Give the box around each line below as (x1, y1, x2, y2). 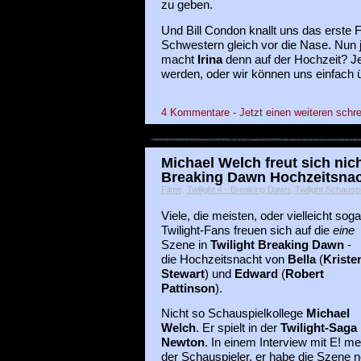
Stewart (160, 268, 205, 281)
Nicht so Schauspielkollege (160, 307, 306, 321)
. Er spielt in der (195, 322, 280, 335)
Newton (160, 336, 205, 350)
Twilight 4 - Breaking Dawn (186, 185, 290, 195)
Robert (284, 268, 324, 281)
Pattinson (160, 282, 215, 296)
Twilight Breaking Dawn (210, 239, 344, 252)
